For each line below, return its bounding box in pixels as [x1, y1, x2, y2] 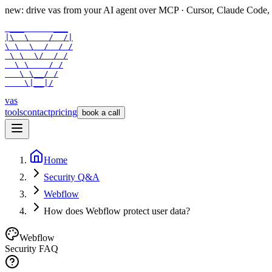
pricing [50, 107, 77, 117]
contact [23, 107, 50, 117]
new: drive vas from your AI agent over [5, 5, 156, 15]
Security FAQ [5, 243, 58, 254]
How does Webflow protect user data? [44, 206, 190, 216]
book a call [82, 108, 120, 117]
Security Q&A [44, 172, 100, 182]
